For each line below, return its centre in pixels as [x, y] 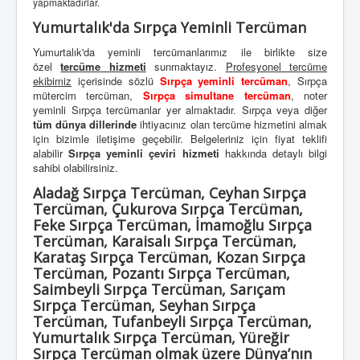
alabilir [51, 153]
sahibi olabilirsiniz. [76, 168]
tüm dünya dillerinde [85, 125]
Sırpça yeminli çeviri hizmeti [144, 153]
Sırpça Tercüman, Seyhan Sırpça [144, 306]
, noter [309, 96]
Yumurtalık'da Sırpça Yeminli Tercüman [170, 28]
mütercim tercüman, [88, 96]
